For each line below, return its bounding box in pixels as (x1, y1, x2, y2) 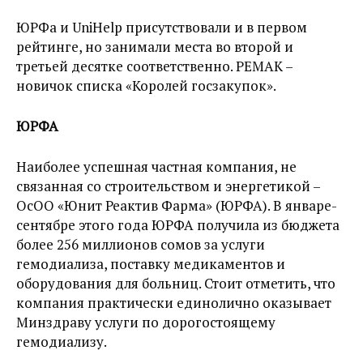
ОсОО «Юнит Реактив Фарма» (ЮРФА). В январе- (16, 196, 337, 216)
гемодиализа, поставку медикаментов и (16, 254, 285, 274)
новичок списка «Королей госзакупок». (16, 76, 276, 96)
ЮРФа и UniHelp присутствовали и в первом (16, 18, 307, 37)
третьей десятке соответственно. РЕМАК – (16, 57, 293, 76)
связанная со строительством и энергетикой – (16, 177, 320, 196)
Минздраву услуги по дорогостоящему (16, 313, 275, 332)
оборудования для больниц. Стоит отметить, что (16, 274, 335, 293)
